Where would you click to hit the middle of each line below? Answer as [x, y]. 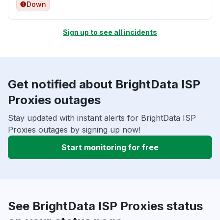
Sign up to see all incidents [110, 32]
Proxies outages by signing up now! [74, 130]
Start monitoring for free [110, 148]
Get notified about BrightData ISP [104, 84]
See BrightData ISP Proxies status [105, 206]
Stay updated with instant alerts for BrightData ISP [102, 118]
